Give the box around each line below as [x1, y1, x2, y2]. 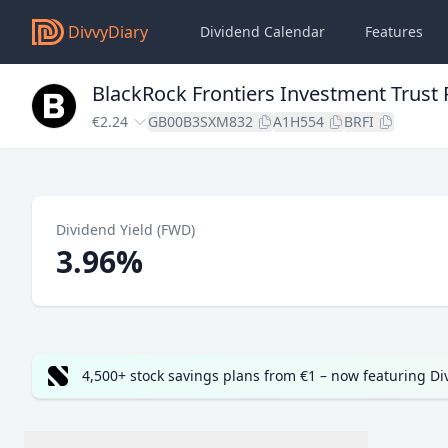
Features [365, 22, 423, 41]
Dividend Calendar [200, 22, 325, 41]
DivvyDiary [68, 21, 148, 43]
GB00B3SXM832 [148, 112, 253, 131]
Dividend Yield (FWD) [56, 220, 195, 239]
